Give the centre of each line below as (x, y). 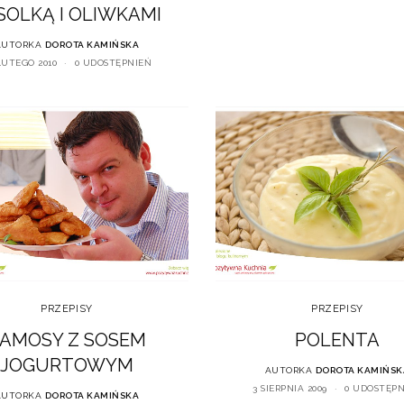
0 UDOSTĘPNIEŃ (113, 63)
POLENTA (337, 340)
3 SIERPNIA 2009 (290, 389)
